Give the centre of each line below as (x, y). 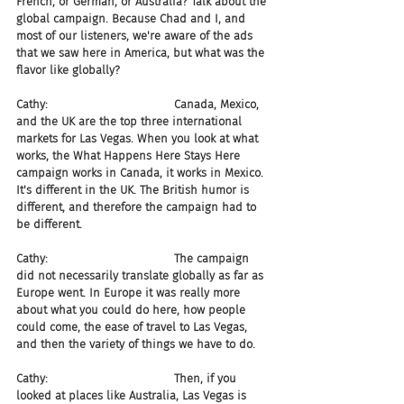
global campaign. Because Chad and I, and (133, 18)
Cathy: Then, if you (128, 378)
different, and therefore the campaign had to (138, 207)
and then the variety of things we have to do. (136, 344)
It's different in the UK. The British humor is (134, 190)
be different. (49, 224)
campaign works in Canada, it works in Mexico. (142, 173)
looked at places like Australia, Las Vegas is (133, 395)
